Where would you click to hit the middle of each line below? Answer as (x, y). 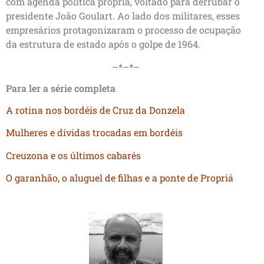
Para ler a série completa (61, 88)
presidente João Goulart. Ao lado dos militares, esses (123, 16)
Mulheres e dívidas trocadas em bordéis (94, 133)
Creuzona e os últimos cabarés (73, 155)
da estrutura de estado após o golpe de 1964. (103, 44)
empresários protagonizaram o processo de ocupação (123, 30)
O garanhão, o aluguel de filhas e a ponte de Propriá (121, 178)
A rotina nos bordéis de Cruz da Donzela (95, 110)
